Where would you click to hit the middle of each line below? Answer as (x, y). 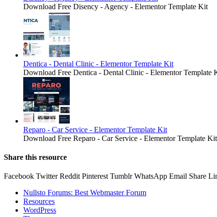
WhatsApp (151, 176)
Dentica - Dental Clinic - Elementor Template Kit (98, 63)
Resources (39, 201)
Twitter (47, 176)
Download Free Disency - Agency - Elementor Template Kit (116, 6)
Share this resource (35, 157)
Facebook (19, 176)
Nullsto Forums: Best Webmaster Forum (85, 193)
